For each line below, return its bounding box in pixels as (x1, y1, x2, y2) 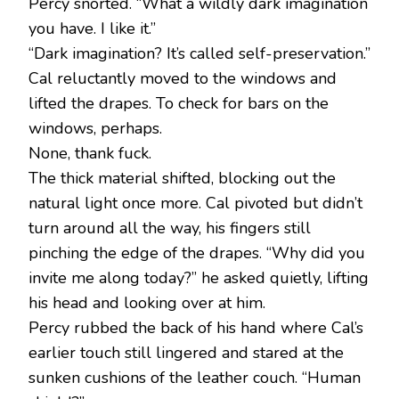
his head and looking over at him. (28, 292, 265, 314)
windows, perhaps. (28, 118, 162, 140)
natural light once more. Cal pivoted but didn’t (28, 192, 362, 215)
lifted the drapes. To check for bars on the (28, 93, 329, 115)
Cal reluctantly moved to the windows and (28, 68, 337, 90)
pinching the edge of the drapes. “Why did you (28, 242, 365, 265)
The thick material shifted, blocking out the (28, 167, 336, 190)
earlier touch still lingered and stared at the (28, 342, 344, 364)
